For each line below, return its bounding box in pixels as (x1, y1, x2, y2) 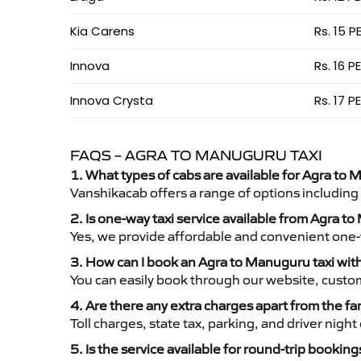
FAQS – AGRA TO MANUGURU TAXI (70, 147, 322, 164)
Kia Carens (70, 23, 135, 39)
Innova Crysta (70, 92, 153, 109)
